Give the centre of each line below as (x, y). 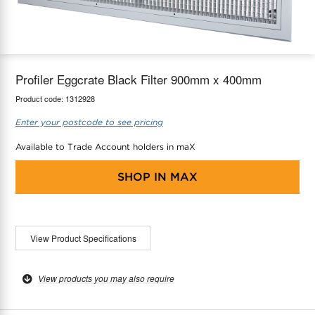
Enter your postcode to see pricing (89, 122)
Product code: (40, 98)
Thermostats (51, 28)
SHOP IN (142, 176)
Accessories (51, 59)
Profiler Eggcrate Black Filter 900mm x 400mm (139, 79)
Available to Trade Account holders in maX (105, 146)
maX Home (36, 28)
